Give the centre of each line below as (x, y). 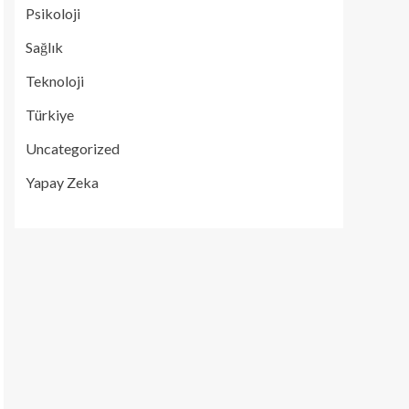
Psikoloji (53, 13)
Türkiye (50, 115)
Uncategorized (73, 148)
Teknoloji (55, 81)
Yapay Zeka (62, 182)
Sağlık (44, 47)
